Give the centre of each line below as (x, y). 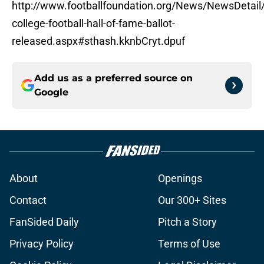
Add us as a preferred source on (113, 78)
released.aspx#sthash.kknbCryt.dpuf (98, 41)
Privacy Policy (42, 244)
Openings (180, 179)
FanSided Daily (44, 222)
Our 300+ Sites (192, 200)
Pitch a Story (187, 222)
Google (51, 93)
